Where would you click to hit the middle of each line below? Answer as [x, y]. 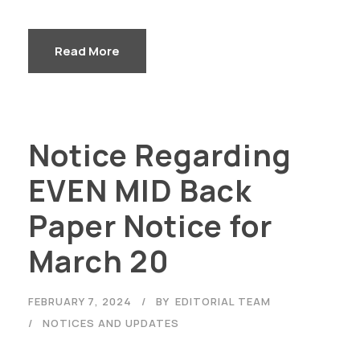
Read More [87, 51]
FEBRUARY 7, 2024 [80, 301]
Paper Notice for [150, 225]
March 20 [99, 261]
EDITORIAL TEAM [223, 301]
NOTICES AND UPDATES [111, 323]
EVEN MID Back [140, 190]
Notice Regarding [160, 155]
